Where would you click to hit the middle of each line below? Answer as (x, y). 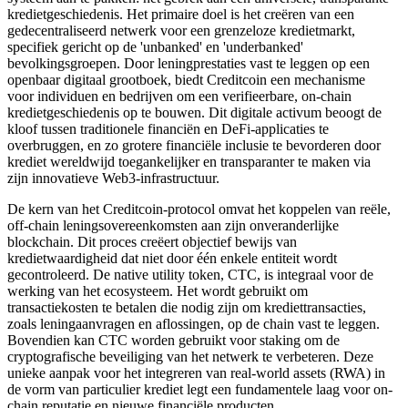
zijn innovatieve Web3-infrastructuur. (113, 178)
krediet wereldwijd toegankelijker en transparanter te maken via (189, 161)
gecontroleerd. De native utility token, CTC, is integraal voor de (190, 274)
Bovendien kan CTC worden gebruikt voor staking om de (173, 340)
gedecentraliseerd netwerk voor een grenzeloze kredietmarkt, (181, 30)
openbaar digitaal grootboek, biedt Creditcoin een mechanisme (186, 79)
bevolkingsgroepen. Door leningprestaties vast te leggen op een (189, 63)
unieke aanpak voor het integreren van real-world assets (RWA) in (196, 372)
